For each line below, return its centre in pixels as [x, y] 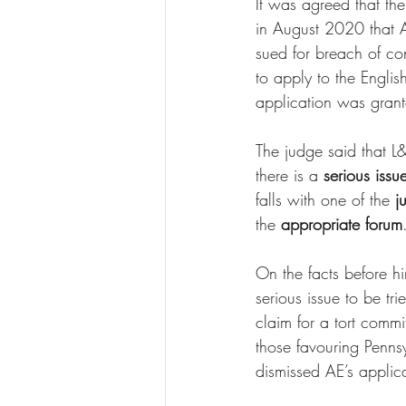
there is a [290, 175]
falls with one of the [323, 200]
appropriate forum [342, 224]
